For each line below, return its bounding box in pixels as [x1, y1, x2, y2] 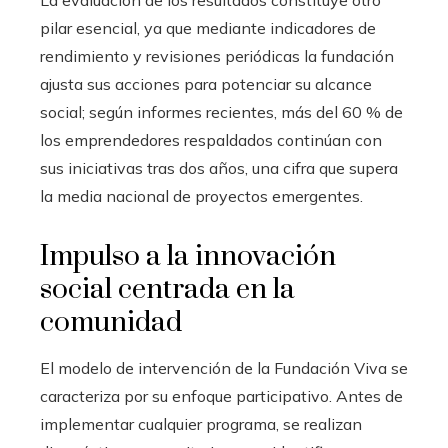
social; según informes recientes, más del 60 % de [40, 102, 403, 123]
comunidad [40, 305, 182, 341]
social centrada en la [40, 272, 295, 308]
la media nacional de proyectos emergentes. [40, 186, 363, 207]
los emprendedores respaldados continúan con [40, 130, 382, 151]
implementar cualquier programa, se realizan [40, 414, 362, 435]
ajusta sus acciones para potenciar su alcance [40, 74, 372, 95]
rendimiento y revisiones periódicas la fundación [40, 46, 394, 67]
